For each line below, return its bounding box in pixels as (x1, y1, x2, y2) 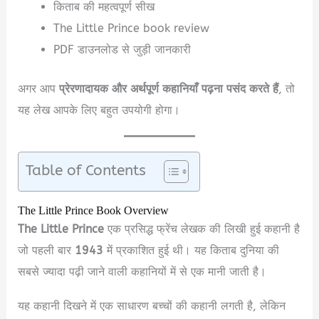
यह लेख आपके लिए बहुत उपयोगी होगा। (18, 103, 181, 117)
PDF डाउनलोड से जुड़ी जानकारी (53, 43, 191, 57)
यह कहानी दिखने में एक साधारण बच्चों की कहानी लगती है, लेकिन (18, 299, 286, 313)
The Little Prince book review (53, 21, 209, 36)
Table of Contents (26, 161, 147, 179)
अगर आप (18, 81, 60, 95)
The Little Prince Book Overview (18, 200, 169, 222)
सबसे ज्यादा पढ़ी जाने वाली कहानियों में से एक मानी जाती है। (18, 265, 267, 279)
